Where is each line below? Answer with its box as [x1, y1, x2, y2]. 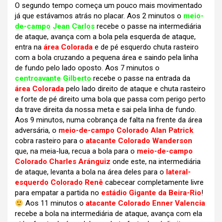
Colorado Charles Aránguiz [15, 157, 111, 166]
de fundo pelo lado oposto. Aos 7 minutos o [15, 63, 160, 73]
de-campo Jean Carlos [15, 22, 95, 31]
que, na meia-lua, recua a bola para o [15, 147, 137, 156]
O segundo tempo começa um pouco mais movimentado [15, 1, 202, 10]
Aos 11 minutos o [23, 199, 86, 208]
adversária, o [15, 126, 58, 135]
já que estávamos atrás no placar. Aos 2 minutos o [15, 11, 183, 21]
